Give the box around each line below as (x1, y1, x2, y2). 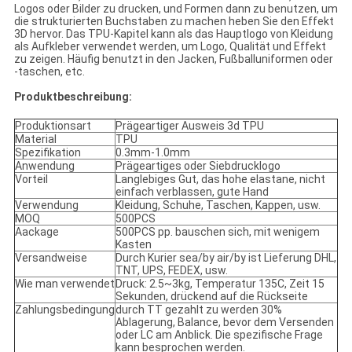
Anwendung (14, 159, 75, 173)
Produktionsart (14, 119, 91, 133)
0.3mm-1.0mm (115, 146, 190, 159)
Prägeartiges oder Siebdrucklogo (115, 159, 280, 173)
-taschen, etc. (13, 65, 85, 79)
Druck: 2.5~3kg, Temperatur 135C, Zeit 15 (115, 277, 324, 291)
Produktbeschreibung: (13, 90, 132, 104)
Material (14, 133, 57, 146)
